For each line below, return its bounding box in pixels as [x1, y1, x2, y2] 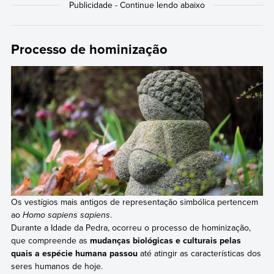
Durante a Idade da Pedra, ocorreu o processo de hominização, [10, 221, 251, 234]
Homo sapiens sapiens [22, 208, 110, 221]
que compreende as [10, 234, 87, 246]
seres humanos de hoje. [10, 259, 103, 272]
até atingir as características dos [137, 246, 261, 259]
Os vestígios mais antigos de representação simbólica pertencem [10, 195, 258, 208]
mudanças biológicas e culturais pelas [87, 234, 241, 246]
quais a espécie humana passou [10, 246, 138, 259]
